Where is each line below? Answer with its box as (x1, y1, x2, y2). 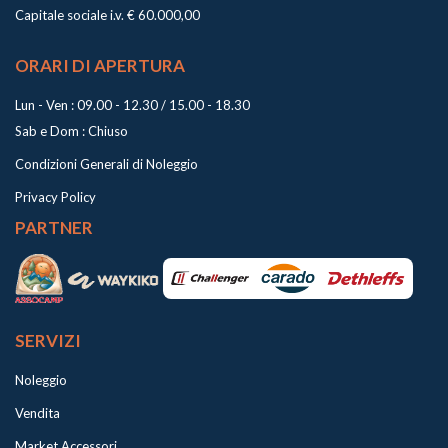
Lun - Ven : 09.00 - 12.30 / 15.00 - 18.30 (15, 97, 250, 114)
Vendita (15, 405, 60, 422)
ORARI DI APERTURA (15, 55, 185, 77)
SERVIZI (15, 330, 81, 352)
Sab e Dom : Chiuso (15, 123, 128, 140)
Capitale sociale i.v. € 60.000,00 (15, 7, 200, 24)
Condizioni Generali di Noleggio (15, 156, 198, 173)
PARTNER (15, 217, 93, 239)
